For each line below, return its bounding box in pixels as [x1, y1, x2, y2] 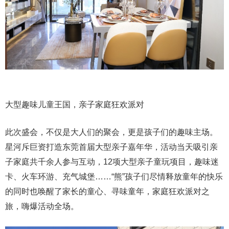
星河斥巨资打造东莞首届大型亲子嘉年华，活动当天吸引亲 [5, 143, 218, 152]
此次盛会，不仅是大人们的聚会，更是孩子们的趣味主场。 [5, 128, 218, 137]
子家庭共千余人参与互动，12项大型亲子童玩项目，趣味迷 [5, 157, 219, 167]
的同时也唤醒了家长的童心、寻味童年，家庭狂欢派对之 [5, 187, 210, 196]
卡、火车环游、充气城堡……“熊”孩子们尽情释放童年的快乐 [5, 172, 223, 181]
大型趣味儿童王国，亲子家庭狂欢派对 [5, 100, 144, 109]
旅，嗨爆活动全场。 [5, 202, 79, 211]
